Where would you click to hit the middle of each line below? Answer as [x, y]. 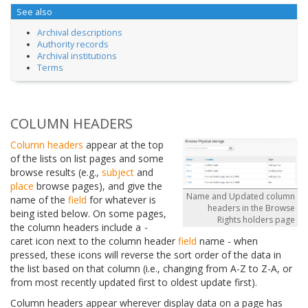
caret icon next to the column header [94, 241]
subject [118, 173]
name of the [39, 200]
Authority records [73, 45]
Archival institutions [77, 56]
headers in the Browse [251, 208]
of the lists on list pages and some [87, 159]
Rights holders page [256, 219]
